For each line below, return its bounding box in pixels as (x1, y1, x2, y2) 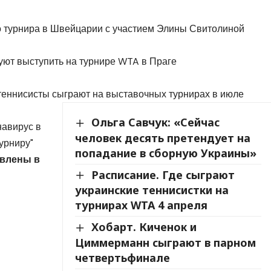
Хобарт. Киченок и (91, 220, 197, 235)
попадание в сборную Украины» (74, 145, 256, 160)
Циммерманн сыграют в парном (74, 235, 256, 250)
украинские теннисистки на (74, 183, 229, 198)
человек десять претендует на (74, 130, 250, 145)
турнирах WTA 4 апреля (74, 198, 207, 213)
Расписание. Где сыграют (91, 167, 235, 182)
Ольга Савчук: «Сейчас (91, 115, 220, 130)
